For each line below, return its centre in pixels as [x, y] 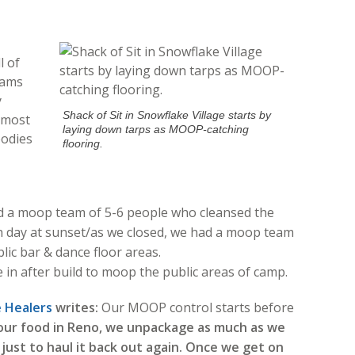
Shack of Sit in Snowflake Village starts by [167, 115]
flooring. [83, 143]
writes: [75, 307]
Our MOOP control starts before [196, 307]
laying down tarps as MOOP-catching [156, 129]
